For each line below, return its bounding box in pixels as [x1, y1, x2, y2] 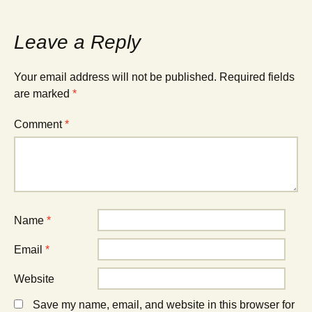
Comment [14, 118, 65, 130]
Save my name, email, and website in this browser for [33, 299, 295, 311]
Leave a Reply [14, 31, 141, 53]
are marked [14, 88, 72, 100]
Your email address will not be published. [14, 71, 217, 83]
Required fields [219, 71, 295, 83]
